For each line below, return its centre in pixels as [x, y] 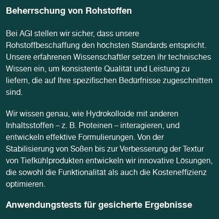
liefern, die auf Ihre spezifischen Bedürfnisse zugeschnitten [109, 82]
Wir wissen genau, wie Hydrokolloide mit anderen [92, 115]
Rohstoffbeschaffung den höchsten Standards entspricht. [106, 47]
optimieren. [26, 186]
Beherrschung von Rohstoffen [69, 12]
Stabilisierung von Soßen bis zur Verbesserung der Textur [105, 150]
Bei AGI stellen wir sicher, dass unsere [73, 35]
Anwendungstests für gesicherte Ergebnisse [99, 206]
